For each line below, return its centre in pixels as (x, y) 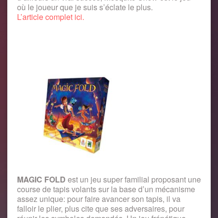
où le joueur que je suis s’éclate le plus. (85, 7)
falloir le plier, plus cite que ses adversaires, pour (101, 208)
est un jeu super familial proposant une (133, 179)
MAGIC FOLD (41, 179)
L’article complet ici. (51, 17)
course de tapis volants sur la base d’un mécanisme (106, 189)
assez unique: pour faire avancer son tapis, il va (99, 199)
